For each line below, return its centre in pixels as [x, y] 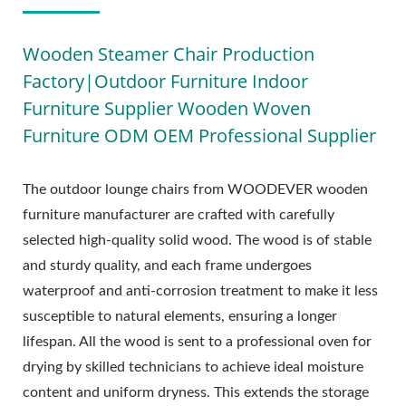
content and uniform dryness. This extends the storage [196, 392]
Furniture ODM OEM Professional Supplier [199, 135]
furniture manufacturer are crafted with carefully [179, 214]
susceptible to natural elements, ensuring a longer [180, 316]
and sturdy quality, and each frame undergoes [167, 265]
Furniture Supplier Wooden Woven [167, 108]
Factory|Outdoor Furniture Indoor [165, 81]
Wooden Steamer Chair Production [169, 53]
